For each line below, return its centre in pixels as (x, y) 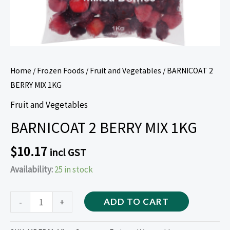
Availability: (32, 169)
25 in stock (74, 169)
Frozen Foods (61, 71)
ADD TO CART (137, 202)
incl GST (68, 152)
